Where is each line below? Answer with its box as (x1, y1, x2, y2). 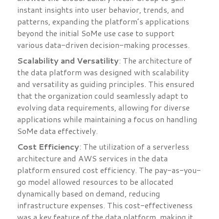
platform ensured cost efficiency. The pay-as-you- (17, 164, 201, 176)
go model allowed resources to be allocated (17, 176, 174, 188)
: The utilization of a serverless (79, 141, 189, 153)
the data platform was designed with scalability (17, 66, 189, 78)
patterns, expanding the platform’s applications (17, 16, 189, 27)
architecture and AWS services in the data (17, 153, 168, 164)
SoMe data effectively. (17, 125, 98, 137)
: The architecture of (119, 55, 192, 66)
